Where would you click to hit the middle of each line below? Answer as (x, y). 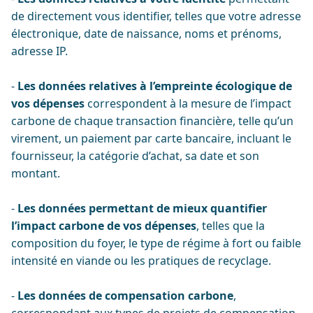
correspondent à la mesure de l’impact (188, 103)
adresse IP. (39, 51)
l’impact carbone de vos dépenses (104, 226)
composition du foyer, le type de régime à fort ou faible (156, 243)
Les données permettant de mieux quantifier (142, 208)
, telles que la (231, 226)
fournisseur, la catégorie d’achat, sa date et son (135, 156)
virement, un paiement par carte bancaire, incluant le (151, 138)
